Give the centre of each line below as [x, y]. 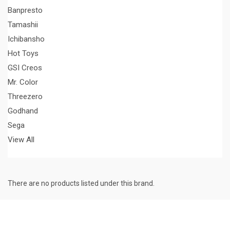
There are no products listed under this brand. [81, 183]
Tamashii [23, 24]
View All [21, 139]
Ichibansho [26, 39]
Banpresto [25, 10]
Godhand [23, 111]
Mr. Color [23, 82]
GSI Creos [25, 68]
